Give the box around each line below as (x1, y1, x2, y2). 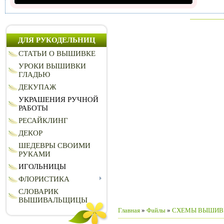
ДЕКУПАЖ (18, 83, 56, 91)
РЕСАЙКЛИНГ (18, 116, 68, 125)
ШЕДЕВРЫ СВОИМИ (18, 141, 90, 150)
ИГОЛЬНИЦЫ (18, 162, 66, 171)
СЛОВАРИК (18, 187, 58, 196)
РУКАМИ (18, 150, 50, 158)
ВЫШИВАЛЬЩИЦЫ (18, 196, 87, 204)
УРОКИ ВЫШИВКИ (18, 62, 86, 70)
